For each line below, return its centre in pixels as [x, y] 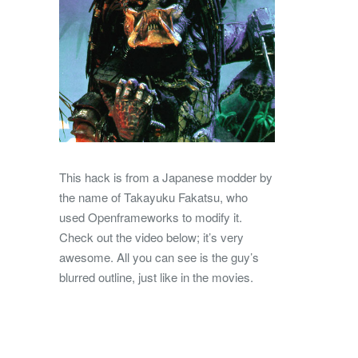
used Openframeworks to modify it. [151, 217]
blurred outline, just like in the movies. [156, 276]
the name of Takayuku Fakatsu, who [153, 197]
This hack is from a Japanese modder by [166, 177]
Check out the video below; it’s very [151, 237]
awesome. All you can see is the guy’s [159, 257]
